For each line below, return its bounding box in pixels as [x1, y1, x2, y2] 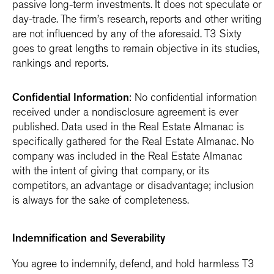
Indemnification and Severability [12, 234, 165, 245]
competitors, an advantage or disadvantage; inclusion [12, 182, 254, 193]
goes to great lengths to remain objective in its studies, [12, 45, 259, 56]
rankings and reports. [12, 59, 108, 70]
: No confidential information [129, 94, 257, 105]
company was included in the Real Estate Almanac [12, 152, 243, 163]
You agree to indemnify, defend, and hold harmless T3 [12, 260, 254, 271]
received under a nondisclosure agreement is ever [12, 108, 239, 119]
